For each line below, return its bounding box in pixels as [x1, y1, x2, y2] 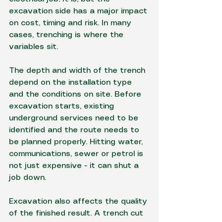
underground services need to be [9, 114, 141, 122]
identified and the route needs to [9, 126, 142, 134]
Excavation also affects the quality [9, 198, 150, 205]
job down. [9, 174, 46, 181]
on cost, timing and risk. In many [9, 19, 134, 27]
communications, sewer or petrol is [9, 150, 146, 158]
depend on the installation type [9, 79, 134, 86]
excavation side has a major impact [9, 7, 150, 15]
